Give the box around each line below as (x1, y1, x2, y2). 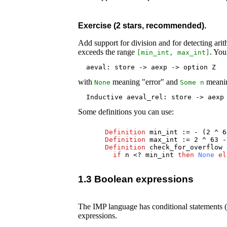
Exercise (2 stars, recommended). (78, 21, 207, 30)
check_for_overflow (149, 143, 223, 151)
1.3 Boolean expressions (78, 174, 194, 185)
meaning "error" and (110, 77, 180, 86)
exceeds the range (78, 47, 137, 56)
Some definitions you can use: (78, 107, 174, 116)
